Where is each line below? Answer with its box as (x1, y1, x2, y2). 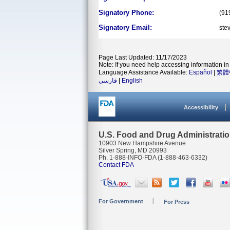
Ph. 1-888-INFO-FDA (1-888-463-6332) (99, 154, 207, 161)
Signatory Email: (99, 24, 152, 31)
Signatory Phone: (99, 9, 154, 16)
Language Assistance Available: (99, 69, 189, 76)
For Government (99, 198, 143, 204)
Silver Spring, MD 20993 (99, 147, 167, 154)
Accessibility (184, 104, 218, 110)
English (122, 77, 143, 84)
